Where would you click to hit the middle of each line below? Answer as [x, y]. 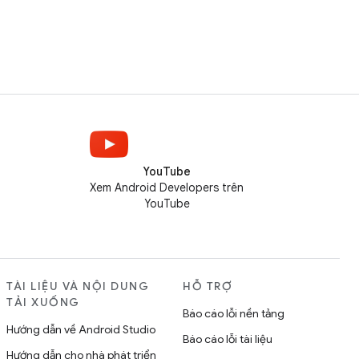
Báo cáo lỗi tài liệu [228, 339]
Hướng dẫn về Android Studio [81, 329]
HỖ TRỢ [208, 286]
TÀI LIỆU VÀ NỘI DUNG [78, 286]
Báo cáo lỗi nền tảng [234, 313]
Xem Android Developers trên [167, 188]
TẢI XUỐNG [43, 302]
